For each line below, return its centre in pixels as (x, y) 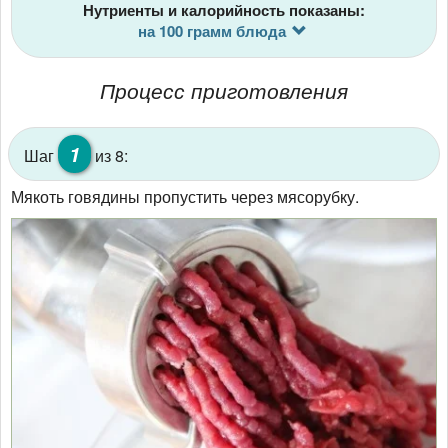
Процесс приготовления (224, 89)
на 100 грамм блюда (211, 30)
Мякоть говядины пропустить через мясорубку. (185, 196)
